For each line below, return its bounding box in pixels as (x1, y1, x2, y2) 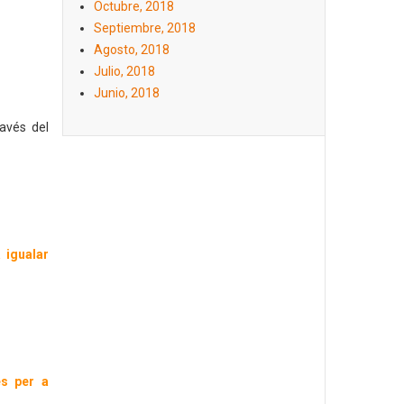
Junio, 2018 (93, 86, 160, 100)
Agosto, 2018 (93, 42, 170, 57)
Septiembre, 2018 (93, 21, 196, 35)
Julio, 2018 (93, 64, 155, 78)
